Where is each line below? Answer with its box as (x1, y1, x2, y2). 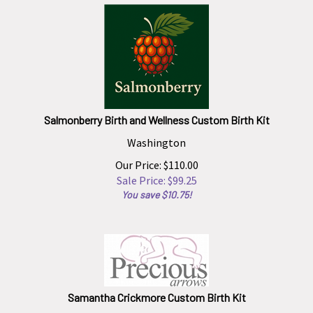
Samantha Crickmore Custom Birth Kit (67, 284, 246, 298)
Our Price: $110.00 (115, 152, 198, 166)
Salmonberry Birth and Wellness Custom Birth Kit (43, 107, 270, 120)
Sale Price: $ (116, 167, 173, 181)
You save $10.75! (122, 182, 191, 194)
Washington (127, 129, 186, 143)
